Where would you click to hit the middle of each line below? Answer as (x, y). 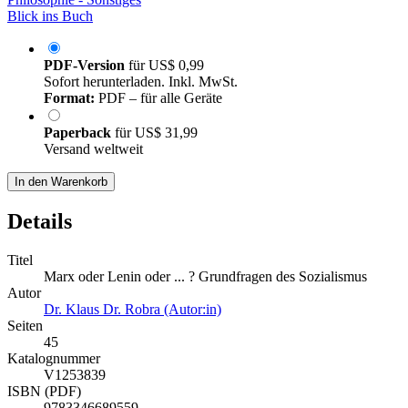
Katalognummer (54, 359)
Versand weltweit (93, 149)
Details (40, 222)
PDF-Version (84, 66)
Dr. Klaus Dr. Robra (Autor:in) (133, 310)
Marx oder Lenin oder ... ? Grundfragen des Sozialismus (205, 277)
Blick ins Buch (50, 16)
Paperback (79, 133)
